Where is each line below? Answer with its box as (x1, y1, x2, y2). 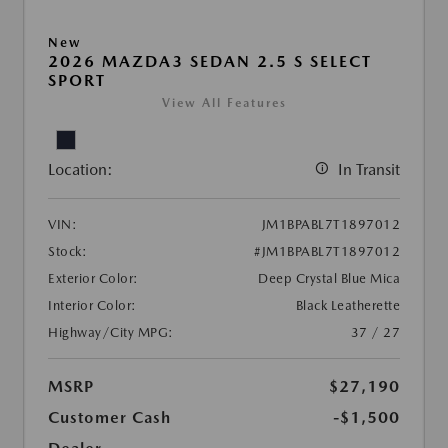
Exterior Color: (48, 270, 139, 286)
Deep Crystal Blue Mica (258, 270, 400, 286)
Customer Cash (48, 407, 171, 427)
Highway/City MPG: (48, 324, 174, 340)
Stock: (48, 243, 87, 259)
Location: (48, 159, 113, 179)
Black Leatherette (295, 297, 400, 313)
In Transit (338, 159, 400, 179)
